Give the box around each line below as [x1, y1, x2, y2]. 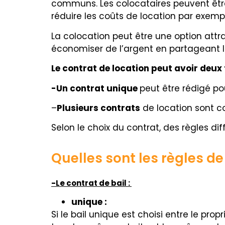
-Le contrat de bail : [51, 177, 132, 188]
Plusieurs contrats [57, 101, 140, 114]
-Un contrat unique [51, 82, 140, 94]
